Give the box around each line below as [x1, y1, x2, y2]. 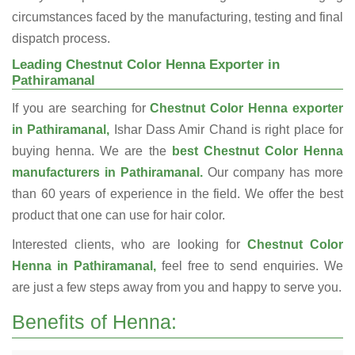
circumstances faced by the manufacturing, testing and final [12, 10, 343, 25]
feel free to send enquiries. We [155, 259, 343, 273]
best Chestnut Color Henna [171, 144, 343, 158]
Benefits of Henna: [12, 311, 177, 334]
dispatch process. [12, 32, 110, 46]
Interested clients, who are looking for [12, 238, 240, 252]
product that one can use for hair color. [12, 208, 225, 223]
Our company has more [208, 166, 343, 180]
